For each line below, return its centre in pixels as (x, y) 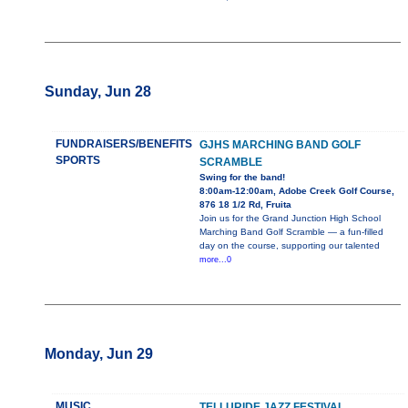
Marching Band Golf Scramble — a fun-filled (291, 232)
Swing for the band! (242, 178)
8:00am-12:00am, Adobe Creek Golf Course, (297, 191)
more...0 (215, 260)
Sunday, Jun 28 (98, 92)
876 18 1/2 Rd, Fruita (245, 205)
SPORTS (78, 161)
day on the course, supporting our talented (290, 246)
